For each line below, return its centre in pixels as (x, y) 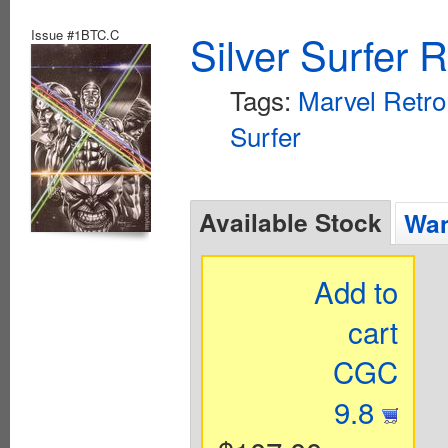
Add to (356, 291)
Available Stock (290, 222)
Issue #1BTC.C (75, 35)
